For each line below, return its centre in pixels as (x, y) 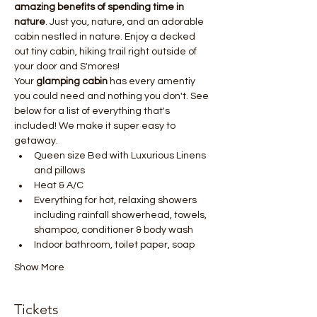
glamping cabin (72, 81)
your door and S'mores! (67, 66)
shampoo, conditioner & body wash (114, 230)
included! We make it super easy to (96, 126)
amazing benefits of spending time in (100, 7)
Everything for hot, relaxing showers (116, 200)
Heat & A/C (59, 185)
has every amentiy (152, 81)
